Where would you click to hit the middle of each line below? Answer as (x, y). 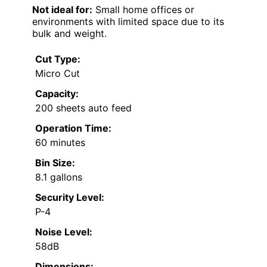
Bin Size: (55, 162)
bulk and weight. (69, 33)
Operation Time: (73, 128)
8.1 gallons (59, 177)
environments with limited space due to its (128, 21)
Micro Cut (58, 73)
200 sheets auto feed (83, 108)
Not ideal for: (62, 9)
